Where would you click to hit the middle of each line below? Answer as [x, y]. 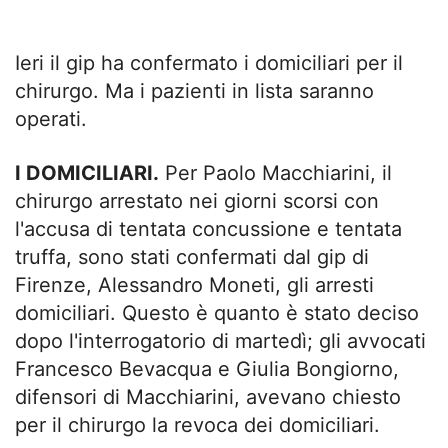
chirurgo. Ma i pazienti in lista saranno [194, 91]
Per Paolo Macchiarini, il [275, 173]
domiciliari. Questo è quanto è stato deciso [217, 313]
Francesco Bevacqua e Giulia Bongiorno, [207, 369]
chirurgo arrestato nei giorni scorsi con [197, 201]
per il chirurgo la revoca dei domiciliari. [197, 425]
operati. [51, 119]
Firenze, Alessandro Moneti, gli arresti [194, 285]
